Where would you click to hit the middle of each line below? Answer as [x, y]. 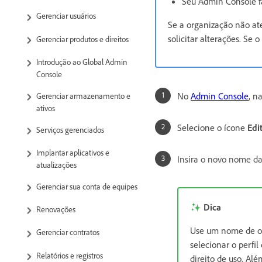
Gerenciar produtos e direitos [82, 39]
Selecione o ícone [212, 127]
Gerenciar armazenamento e [83, 95]
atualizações [56, 164]
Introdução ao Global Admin [82, 61]
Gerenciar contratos [68, 232]
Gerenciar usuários [66, 16]
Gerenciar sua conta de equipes [87, 186]
